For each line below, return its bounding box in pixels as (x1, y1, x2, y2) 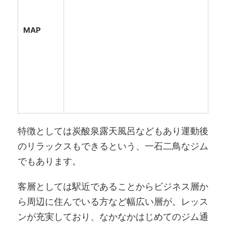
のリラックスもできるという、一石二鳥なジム (18, 141, 208, 152)
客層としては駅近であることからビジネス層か (18, 181, 208, 192)
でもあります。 (18, 156, 81, 167)
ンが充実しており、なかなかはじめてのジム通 (18, 211, 208, 222)
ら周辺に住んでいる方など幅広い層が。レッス (18, 196, 208, 207)
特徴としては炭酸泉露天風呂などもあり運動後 (18, 126, 208, 137)
